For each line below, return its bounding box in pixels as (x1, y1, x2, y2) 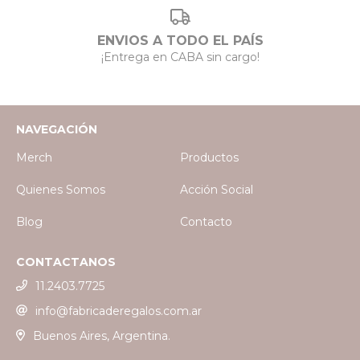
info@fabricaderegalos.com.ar (35, 304, 202, 319)
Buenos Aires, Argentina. (32, 328, 170, 343)
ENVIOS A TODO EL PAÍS (96, 33, 264, 49)
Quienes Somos (16, 182, 105, 198)
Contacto (180, 215, 232, 230)
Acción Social (180, 182, 253, 198)
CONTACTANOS (16, 255, 116, 270)
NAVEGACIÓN (16, 122, 97, 137)
